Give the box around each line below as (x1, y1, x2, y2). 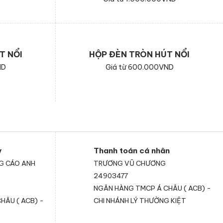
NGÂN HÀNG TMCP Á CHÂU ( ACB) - (94, 184, 211, 193)
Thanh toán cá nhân (94, 146, 170, 156)
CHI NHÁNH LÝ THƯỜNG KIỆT (94, 196, 186, 206)
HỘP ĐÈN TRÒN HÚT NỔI (89, 49, 190, 60)
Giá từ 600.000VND (105, 62, 174, 72)
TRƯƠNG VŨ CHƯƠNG (94, 159, 166, 168)
